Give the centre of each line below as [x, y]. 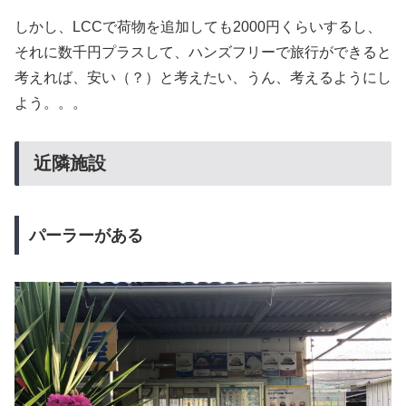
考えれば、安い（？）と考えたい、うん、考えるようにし [203, 77]
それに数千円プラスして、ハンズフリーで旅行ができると [203, 52]
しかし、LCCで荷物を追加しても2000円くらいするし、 [198, 26]
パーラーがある [86, 235]
